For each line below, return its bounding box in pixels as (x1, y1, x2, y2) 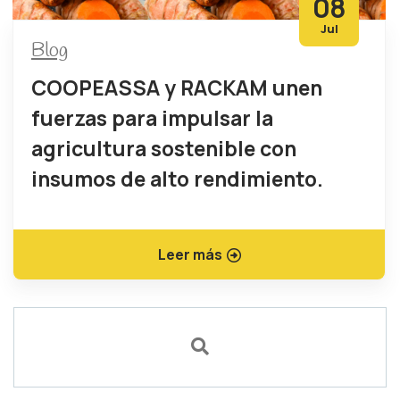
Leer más (157, 244, 222, 264)
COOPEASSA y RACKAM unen (31, 72, 322, 102)
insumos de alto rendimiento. (31, 163, 323, 193)
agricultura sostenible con (31, 133, 296, 162)
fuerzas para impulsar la (31, 103, 273, 132)
